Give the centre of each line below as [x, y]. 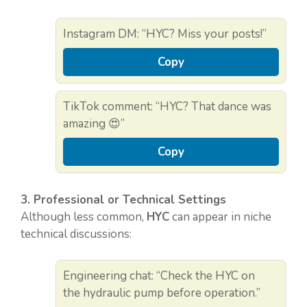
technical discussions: [76, 234]
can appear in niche [220, 217]
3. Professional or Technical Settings [123, 199]
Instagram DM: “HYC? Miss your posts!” [165, 34]
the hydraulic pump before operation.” [162, 293]
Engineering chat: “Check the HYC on [159, 276]
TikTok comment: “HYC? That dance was [167, 107]
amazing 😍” [94, 124]
